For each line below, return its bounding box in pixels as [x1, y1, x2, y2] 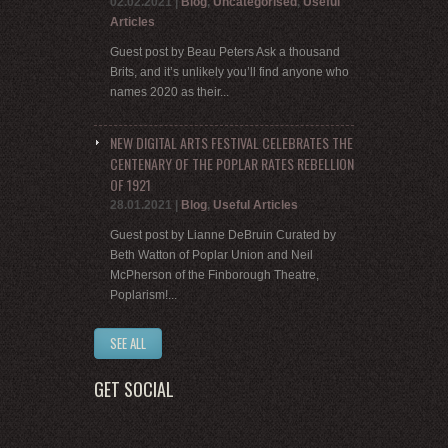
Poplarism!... [110, 288, 177, 303]
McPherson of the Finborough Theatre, [110, 268, 319, 283]
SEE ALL [110, 333, 146, 354]
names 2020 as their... [110, 85, 229, 100]
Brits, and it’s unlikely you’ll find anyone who [110, 65, 349, 80]
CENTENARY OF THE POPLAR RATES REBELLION [110, 153, 354, 175]
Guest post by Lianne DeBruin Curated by [110, 228, 336, 243]
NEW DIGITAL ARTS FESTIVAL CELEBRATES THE [110, 132, 353, 154]
